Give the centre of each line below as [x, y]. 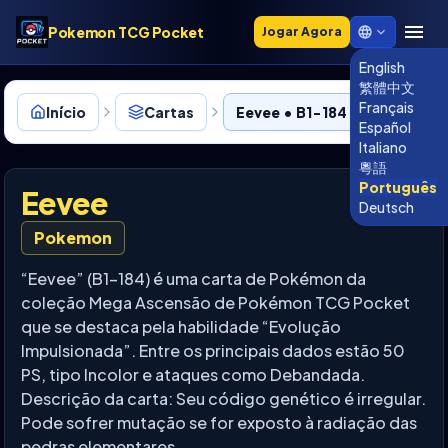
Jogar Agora [302, 31]
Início [66, 112]
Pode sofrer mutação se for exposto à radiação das [219, 422]
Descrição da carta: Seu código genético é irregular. [223, 398]
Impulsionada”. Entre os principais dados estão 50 [213, 350]
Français [386, 107]
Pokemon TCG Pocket [126, 31]
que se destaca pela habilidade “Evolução [181, 326]
